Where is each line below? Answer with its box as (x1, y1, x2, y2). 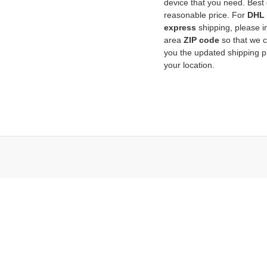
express (164, 23, 196, 33)
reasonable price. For (164, 10, 247, 20)
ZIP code (184, 35, 219, 45)
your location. (164, 60, 215, 70)
